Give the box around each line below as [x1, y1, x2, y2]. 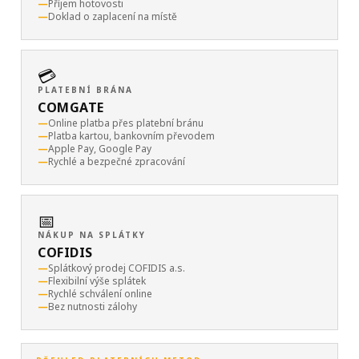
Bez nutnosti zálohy [48, 300, 137, 313]
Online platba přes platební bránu [48, 116, 204, 130]
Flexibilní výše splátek [48, 274, 146, 288]
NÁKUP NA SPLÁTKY [38, 229, 146, 240]
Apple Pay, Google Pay [48, 142, 151, 155]
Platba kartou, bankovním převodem [48, 129, 215, 143]
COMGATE [38, 99, 104, 116]
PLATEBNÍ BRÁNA [38, 84, 133, 95]
